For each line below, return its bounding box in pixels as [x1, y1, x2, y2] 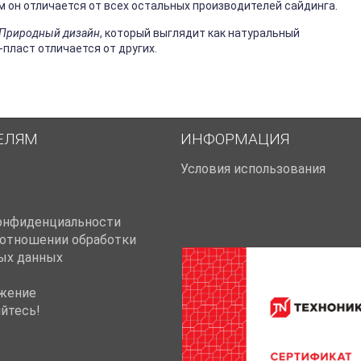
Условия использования [180, 161, 326, 177]
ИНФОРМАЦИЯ [180, 130, 289, 149]
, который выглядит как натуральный [100, 27, 300, 40]
